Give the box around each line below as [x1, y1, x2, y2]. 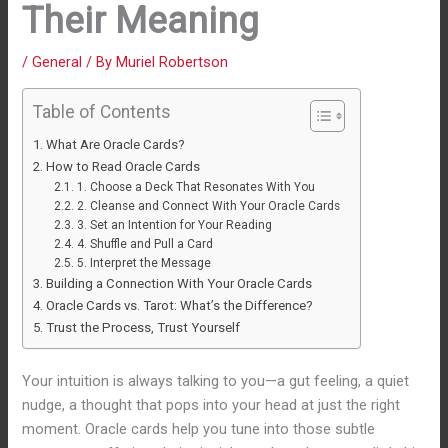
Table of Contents [33, 101, 172, 122]
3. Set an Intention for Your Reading [76, 217, 272, 232]
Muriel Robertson [116, 53, 229, 71]
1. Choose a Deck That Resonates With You [76, 179, 315, 194]
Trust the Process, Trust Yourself [46, 319, 241, 335]
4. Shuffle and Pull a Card [76, 236, 213, 251]
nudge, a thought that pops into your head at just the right [22, 395, 401, 414]
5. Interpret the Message [76, 255, 211, 270]
